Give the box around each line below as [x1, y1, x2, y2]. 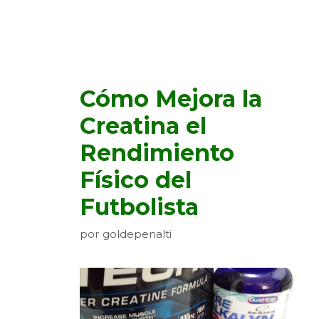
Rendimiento [80, 139, 234, 167]
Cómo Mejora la [80, 85, 262, 113]
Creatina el [80, 112, 206, 140]
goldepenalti [103, 227, 172, 241]
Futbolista [80, 193, 199, 221]
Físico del [80, 166, 192, 194]
